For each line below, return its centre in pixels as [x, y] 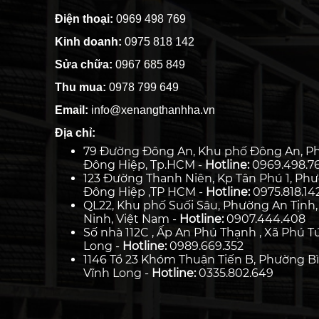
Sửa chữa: [85, 65]
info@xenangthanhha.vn [152, 110]
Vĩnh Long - [117, 273]
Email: [72, 110]
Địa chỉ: [75, 133]
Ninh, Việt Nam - [131, 219]
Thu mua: [82, 88]
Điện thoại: [84, 19]
